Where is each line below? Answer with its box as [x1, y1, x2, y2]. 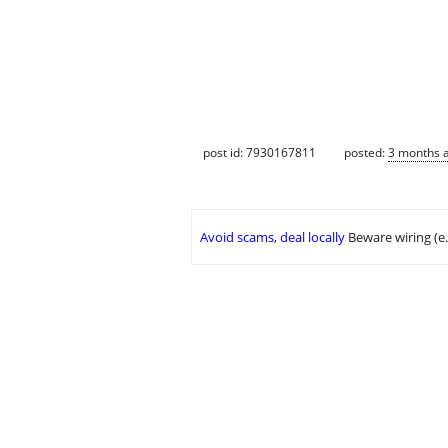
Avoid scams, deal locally [200, 228, 345, 247]
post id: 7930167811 [203, 143, 316, 161]
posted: [344, 143, 388, 161]
